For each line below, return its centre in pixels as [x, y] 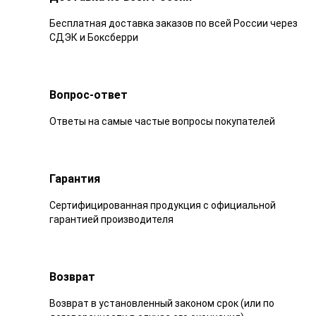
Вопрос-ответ [89, 95]
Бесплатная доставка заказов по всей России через [174, 23]
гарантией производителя [111, 219]
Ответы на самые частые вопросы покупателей [162, 121]
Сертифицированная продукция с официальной [163, 205]
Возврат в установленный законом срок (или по [162, 303]
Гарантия [75, 178]
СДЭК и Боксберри [94, 37]
